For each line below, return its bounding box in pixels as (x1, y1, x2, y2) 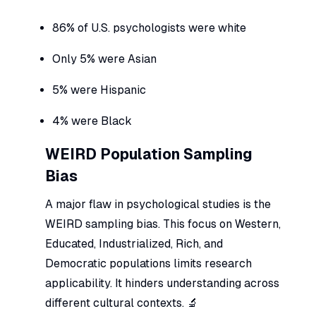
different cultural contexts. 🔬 (45, 296, 198, 310)
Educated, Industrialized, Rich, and (45, 236, 223, 250)
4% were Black (52, 114, 132, 128)
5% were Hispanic (52, 83, 146, 97)
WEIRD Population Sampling (45, 145, 253, 163)
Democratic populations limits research (45, 256, 252, 270)
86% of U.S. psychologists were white (52, 20, 246, 35)
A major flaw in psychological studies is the (45, 197, 271, 211)
